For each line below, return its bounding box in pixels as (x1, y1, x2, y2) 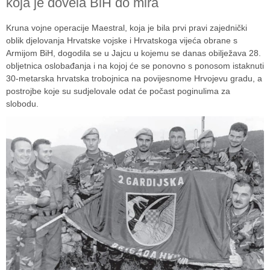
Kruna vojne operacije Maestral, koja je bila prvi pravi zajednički (6, 22, 247, 33)
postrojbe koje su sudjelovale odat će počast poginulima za (6, 86, 230, 96)
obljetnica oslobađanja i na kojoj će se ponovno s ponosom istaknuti (6, 60, 264, 71)
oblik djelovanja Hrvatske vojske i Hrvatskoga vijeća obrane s (6, 35, 237, 45)
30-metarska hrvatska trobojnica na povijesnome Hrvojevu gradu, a (6, 73, 262, 83)
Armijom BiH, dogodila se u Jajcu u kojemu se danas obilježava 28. (6, 48, 261, 58)
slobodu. (6, 98, 39, 108)
